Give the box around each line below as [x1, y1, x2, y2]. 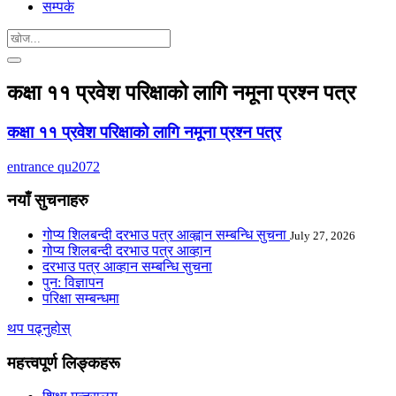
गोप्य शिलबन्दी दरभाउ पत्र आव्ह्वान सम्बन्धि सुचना [42, 226, 290, 242]
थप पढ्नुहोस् [7, 320, 71, 336]
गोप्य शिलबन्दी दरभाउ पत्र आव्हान [42, 242, 211, 258]
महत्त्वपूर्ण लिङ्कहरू [7, 353, 120, 372]
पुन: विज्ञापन [42, 274, 103, 290]
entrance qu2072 [7, 158, 100, 174]
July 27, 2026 [290, 228, 355, 242]
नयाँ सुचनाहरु [7, 191, 88, 210]
